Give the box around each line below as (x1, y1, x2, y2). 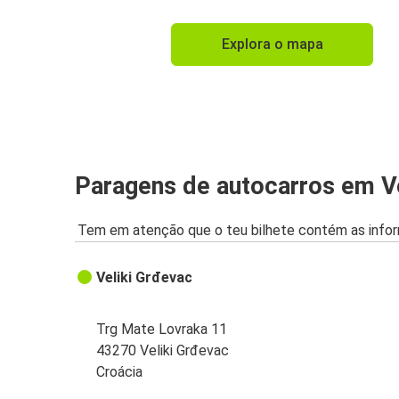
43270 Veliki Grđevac (96, 342, 230, 360)
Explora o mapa (221, 36, 323, 53)
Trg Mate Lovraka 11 (96, 321, 228, 338)
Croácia (96, 363, 143, 381)
